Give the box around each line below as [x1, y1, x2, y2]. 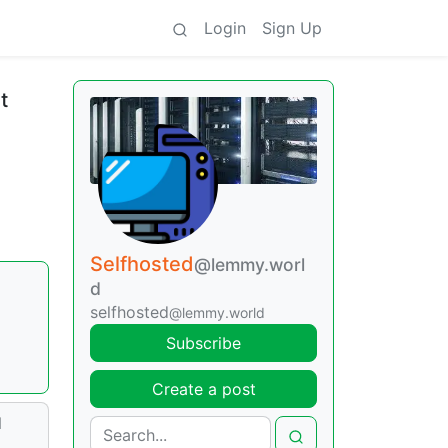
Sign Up [262, 18, 322, 38]
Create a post [151, 379, 256, 400]
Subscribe [166, 333, 241, 354]
